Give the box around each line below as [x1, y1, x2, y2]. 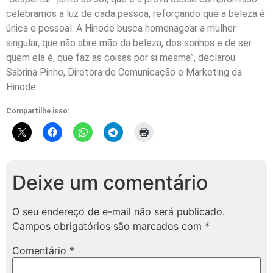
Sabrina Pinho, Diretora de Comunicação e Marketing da [6, 66, 242, 78]
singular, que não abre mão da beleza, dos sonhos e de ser [6, 37, 252, 49]
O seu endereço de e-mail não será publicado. [12, 205, 225, 218]
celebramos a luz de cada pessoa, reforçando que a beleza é [6, 7, 265, 19]
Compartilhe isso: [6, 107, 69, 116]
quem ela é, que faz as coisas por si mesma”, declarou [6, 51, 235, 63]
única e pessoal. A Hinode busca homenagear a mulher [6, 22, 236, 34]
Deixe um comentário [12, 171, 208, 195]
